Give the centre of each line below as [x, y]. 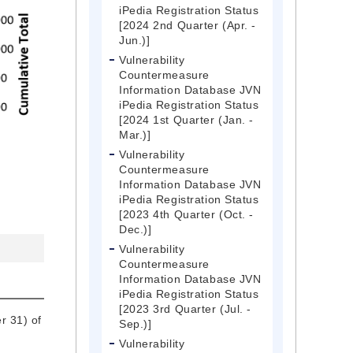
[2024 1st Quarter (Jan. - [186, 120]
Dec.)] [136, 230]
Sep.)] [136, 324]
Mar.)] [135, 135]
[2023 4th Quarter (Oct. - [186, 215]
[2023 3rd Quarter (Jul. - [185, 309]
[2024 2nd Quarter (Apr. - [188, 26]
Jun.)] [135, 41]
